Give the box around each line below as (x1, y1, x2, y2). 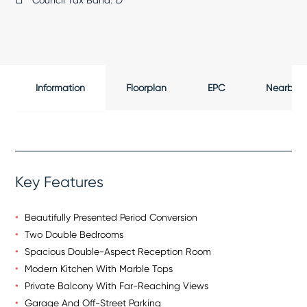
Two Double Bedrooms (25, 228, 124, 240)
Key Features (15, 173, 104, 191)
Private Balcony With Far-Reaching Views (25, 280, 209, 291)
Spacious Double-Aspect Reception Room (25, 245, 212, 257)
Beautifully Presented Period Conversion (25, 211, 198, 223)
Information (36, 82, 86, 93)
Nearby (266, 82, 299, 93)
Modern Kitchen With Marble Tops (25, 262, 173, 274)
